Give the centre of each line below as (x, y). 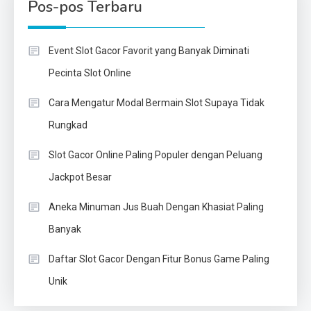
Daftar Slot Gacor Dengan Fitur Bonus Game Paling (159, 259)
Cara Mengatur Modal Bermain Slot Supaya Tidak (157, 103)
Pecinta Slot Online (90, 73)
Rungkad (68, 125)
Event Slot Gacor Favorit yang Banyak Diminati (149, 51)
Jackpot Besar (80, 177)
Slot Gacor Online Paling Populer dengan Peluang (155, 155)
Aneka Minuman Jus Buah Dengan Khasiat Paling (156, 207)
